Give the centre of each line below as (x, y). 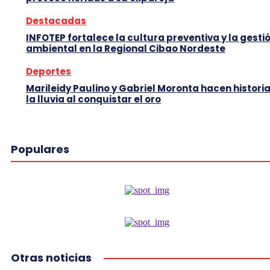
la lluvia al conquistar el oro (93, 99)
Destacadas (56, 20)
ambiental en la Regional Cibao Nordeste (126, 48)
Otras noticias (51, 257)
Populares (40, 149)
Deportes (49, 71)
